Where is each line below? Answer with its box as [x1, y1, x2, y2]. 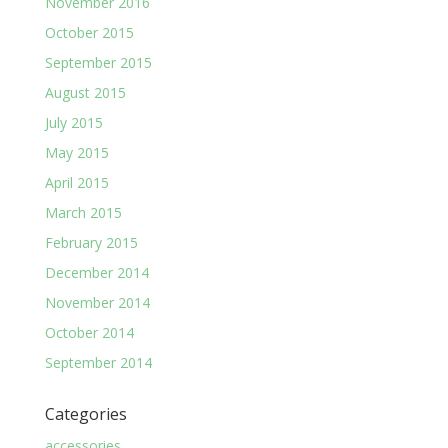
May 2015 [44, 143, 109, 163]
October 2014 [44, 323, 134, 343]
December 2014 [44, 263, 149, 283]
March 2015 [44, 203, 122, 223]
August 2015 [44, 83, 126, 103]
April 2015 [44, 173, 109, 193]
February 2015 [44, 233, 138, 253]
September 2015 [44, 53, 152, 73]
